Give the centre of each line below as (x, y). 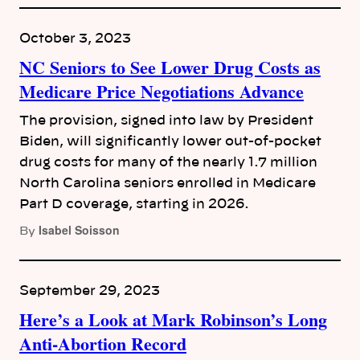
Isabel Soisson (79, 230)
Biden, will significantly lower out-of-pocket (170, 141)
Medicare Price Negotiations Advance (162, 91)
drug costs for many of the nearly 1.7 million (168, 162)
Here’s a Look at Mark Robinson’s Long (173, 319)
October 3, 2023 (75, 39)
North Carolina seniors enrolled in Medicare (168, 183)
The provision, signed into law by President (166, 121)
